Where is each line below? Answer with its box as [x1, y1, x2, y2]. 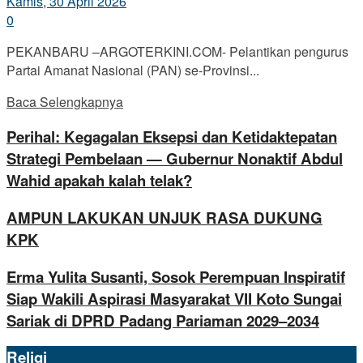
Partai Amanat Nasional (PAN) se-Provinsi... [6, 60, 259, 79]
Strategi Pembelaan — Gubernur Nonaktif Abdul [6, 147, 343, 170]
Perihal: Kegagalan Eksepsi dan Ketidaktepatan [6, 126, 337, 148]
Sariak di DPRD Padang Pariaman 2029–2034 [6, 309, 319, 331]
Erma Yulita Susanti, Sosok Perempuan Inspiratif [6, 265, 345, 288]
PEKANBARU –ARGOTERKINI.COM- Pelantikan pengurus [6, 41, 348, 61]
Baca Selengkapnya [6, 92, 123, 111]
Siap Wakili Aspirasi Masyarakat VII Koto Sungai [6, 287, 342, 310]
